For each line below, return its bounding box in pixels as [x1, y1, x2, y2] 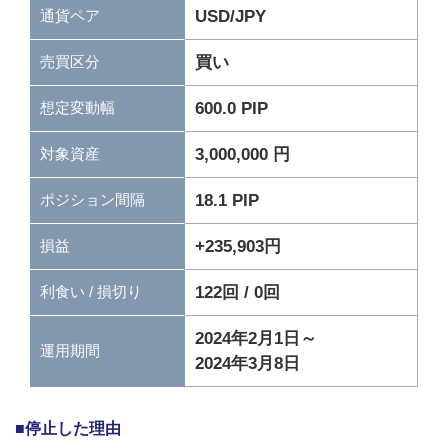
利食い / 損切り [40, 283, 142, 301]
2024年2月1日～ [195, 328, 318, 348]
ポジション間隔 [40, 191, 145, 209]
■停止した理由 [15, 419, 121, 437]
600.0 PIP [195, 98, 269, 118]
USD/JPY [195, 6, 267, 26]
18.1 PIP [195, 190, 260, 210]
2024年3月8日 [195, 353, 301, 373]
